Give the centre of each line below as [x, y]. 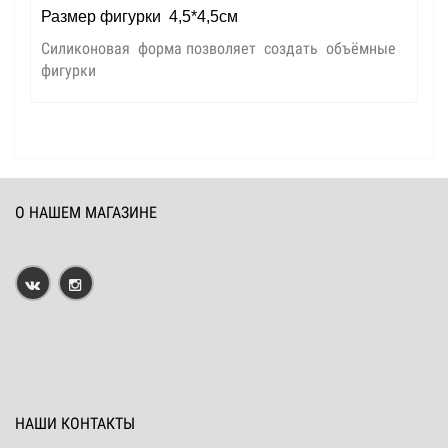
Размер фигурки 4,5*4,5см [139, 16]
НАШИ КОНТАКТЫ [75, 423]
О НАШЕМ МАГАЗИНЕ [86, 212]
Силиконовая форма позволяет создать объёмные [218, 48]
